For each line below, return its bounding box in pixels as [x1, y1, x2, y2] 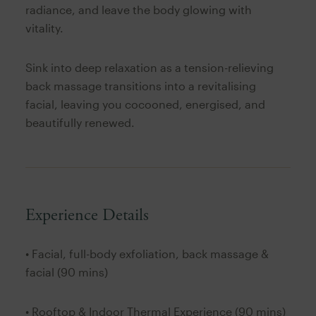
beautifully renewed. [25, 115, 135, 129]
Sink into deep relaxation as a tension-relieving [25, 60, 274, 74]
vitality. [25, 20, 63, 35]
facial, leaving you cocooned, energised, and [25, 97, 265, 111]
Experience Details [25, 204, 149, 226]
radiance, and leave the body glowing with [25, 2, 252, 16]
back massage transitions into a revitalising [25, 78, 256, 92]
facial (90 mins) [25, 265, 108, 279]
